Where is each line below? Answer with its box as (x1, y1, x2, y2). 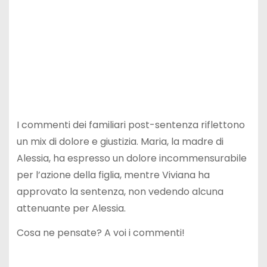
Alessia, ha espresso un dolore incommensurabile (16, 151, 247, 166)
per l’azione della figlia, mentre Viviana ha (16, 168, 210, 182)
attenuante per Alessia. (16, 201, 126, 216)
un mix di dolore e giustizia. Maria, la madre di (16, 135, 223, 149)
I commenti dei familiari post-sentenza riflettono (16, 118, 245, 132)
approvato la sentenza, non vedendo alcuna (16, 185, 223, 199)
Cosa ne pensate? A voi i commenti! (16, 226, 185, 240)
